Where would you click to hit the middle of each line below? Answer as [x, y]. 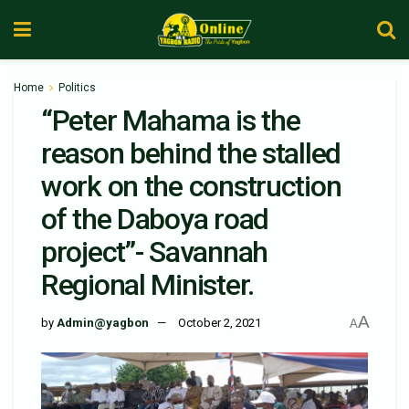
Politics [77, 88]
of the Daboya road [155, 219]
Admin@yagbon [103, 323]
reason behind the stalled [191, 153]
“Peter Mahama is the [171, 121]
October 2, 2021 [220, 323]
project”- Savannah [154, 252]
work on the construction [191, 186]
